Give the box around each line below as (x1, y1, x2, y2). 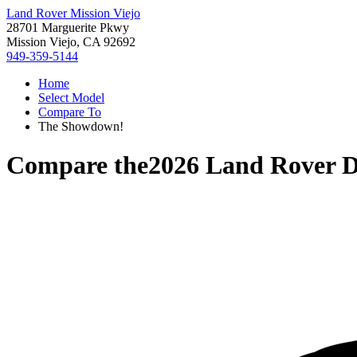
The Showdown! (38, 120, 124, 133)
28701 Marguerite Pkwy (6, 21, 129, 34)
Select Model (38, 91, 104, 104)
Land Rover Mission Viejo (6, 6, 140, 20)
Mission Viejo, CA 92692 (6, 35, 135, 49)
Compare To (38, 105, 101, 119)
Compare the (6, 151, 148, 180)
